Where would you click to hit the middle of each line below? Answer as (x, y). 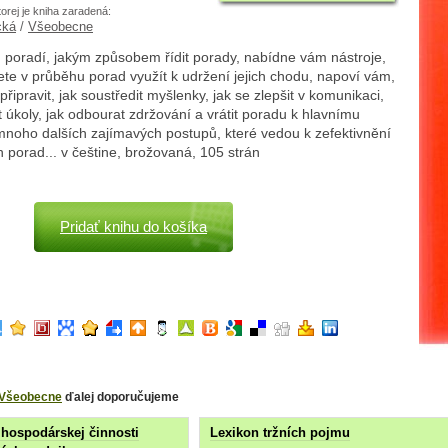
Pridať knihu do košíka (133, 227)
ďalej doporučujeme (120, 396)
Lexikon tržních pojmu (280, 433)
